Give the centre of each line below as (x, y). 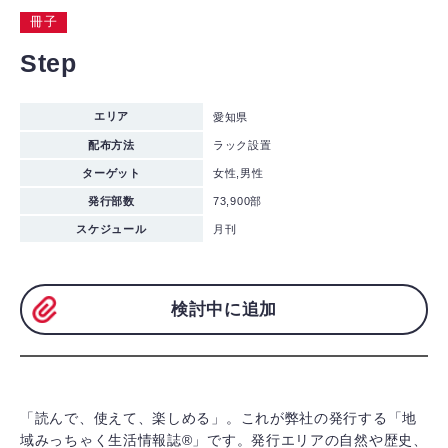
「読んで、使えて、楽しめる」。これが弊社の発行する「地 (219, 418)
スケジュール (111, 229)
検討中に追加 (224, 310)
